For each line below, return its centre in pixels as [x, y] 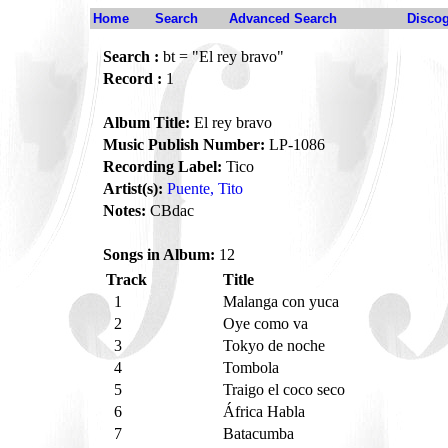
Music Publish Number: [184, 144]
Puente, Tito [205, 188]
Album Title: [146, 122]
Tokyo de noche [276, 345]
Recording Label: [162, 166]
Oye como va [267, 323]
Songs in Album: [159, 254]
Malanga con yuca [283, 301]
